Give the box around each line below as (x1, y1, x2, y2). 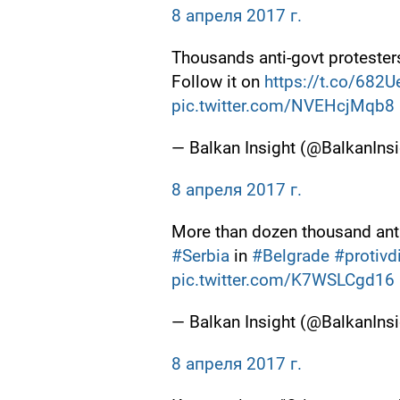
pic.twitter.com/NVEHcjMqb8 (171, 96, 395, 117)
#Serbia (171, 246, 229, 267)
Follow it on (171, 71, 264, 93)
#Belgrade (252, 246, 329, 267)
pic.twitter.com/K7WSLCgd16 (171, 270, 395, 291)
